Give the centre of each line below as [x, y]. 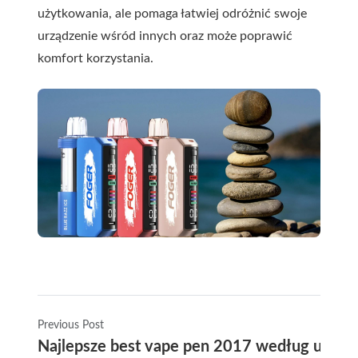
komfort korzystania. [95, 58]
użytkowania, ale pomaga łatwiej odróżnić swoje [172, 13]
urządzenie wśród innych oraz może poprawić [165, 36]
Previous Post [71, 325]
